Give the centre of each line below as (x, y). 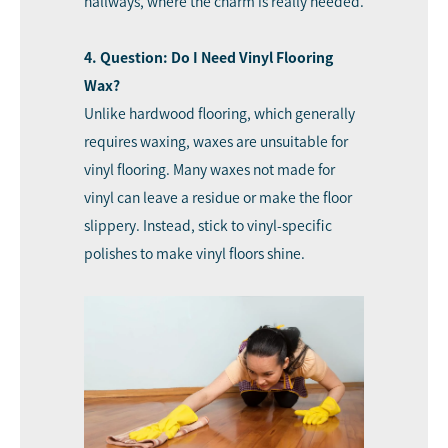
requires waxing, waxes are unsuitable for (216, 141)
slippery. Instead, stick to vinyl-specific (208, 225)
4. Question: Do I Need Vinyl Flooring (208, 57)
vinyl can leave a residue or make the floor (218, 197)
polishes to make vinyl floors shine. (194, 253)
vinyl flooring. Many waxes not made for (209, 169)
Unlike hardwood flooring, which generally (219, 113)
